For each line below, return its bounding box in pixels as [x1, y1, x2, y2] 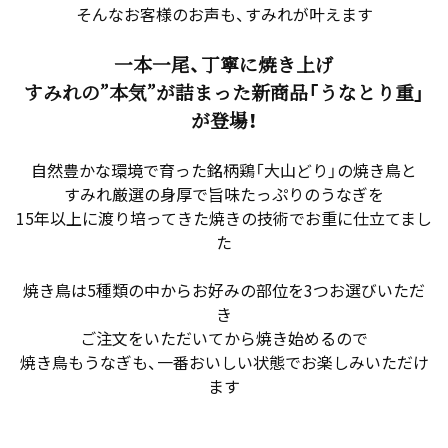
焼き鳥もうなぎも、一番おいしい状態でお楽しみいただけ [19, 350, 429, 375]
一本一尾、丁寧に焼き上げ [114, 50, 334, 78]
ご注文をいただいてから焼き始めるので [80, 326, 368, 351]
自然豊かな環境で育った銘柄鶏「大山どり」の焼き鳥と [31, 158, 417, 183]
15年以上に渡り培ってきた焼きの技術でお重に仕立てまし [16, 206, 432, 231]
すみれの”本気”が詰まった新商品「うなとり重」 [23, 78, 425, 106]
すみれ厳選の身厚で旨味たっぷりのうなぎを [64, 182, 384, 207]
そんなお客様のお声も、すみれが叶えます [75, 2, 373, 27]
